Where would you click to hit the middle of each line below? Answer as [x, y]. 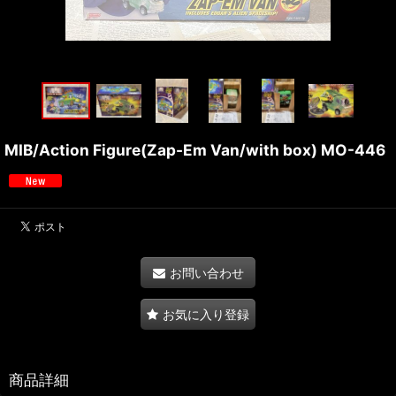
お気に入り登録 [206, 314]
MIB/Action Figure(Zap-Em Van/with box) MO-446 [195, 149]
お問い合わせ [206, 272]
